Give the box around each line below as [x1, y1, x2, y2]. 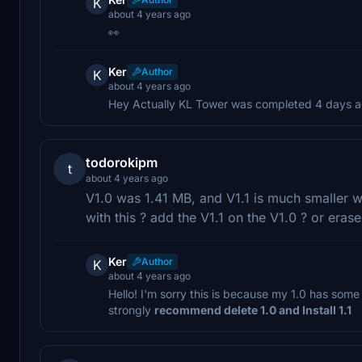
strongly [108, 302, 154, 317]
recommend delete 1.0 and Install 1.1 [154, 302, 351, 317]
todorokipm [86, 154, 158, 170]
